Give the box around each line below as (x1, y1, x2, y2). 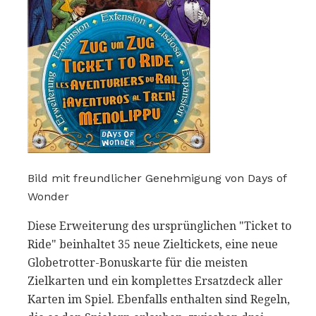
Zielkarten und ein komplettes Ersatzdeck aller (28, 274, 283, 288)
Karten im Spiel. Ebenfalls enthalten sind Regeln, (28, 292, 290, 306)
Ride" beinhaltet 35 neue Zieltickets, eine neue (28, 237, 278, 251)
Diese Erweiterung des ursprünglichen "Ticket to (28, 219, 291, 233)
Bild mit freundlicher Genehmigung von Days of (28, 171, 286, 185)
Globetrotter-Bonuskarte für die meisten (28, 255, 248, 269)
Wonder (28, 189, 69, 203)
